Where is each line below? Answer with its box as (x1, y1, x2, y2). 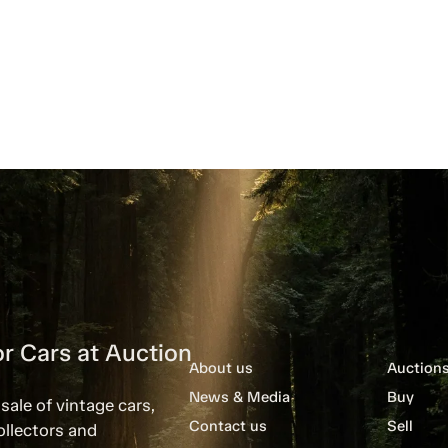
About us (189, 359, 253, 378)
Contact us (189, 417, 267, 436)
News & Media (189, 388, 290, 407)
